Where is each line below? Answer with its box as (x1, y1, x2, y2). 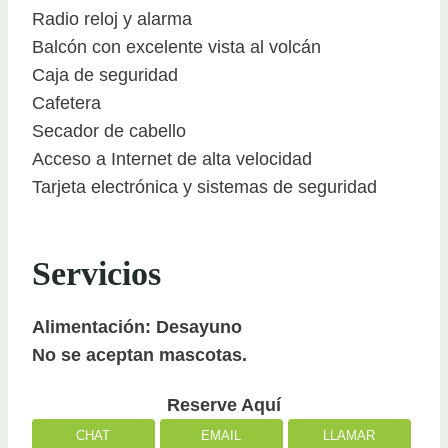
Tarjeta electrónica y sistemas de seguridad (32, 176, 377, 197)
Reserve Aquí (167, 394, 281, 415)
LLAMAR (323, 427, 376, 443)
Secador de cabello (32, 120, 186, 141)
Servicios (32, 254, 161, 292)
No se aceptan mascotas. (32, 344, 247, 365)
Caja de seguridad (32, 64, 178, 85)
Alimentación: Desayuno (32, 316, 242, 337)
